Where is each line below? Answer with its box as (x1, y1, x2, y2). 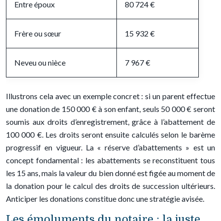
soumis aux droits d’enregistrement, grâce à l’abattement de (6, 117, 215, 126)
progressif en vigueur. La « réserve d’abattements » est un (6, 143, 215, 152)
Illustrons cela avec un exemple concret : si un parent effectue (6, 91, 215, 101)
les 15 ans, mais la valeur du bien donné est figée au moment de (6, 168, 215, 178)
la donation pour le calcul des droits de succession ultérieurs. (6, 181, 215, 190)
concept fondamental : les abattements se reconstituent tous (6, 155, 215, 165)
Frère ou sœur (14, 29, 61, 38)
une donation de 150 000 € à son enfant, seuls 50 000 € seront (6, 104, 215, 113)
